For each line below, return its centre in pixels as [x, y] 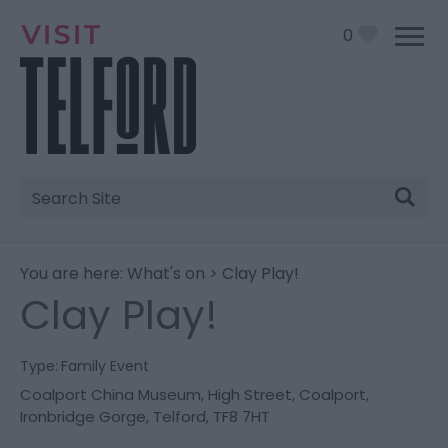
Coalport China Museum [110, 394]
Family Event [105, 366]
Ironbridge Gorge [83, 416]
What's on [166, 273]
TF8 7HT [241, 416]
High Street [250, 394]
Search [62, 208]
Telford [179, 416]
